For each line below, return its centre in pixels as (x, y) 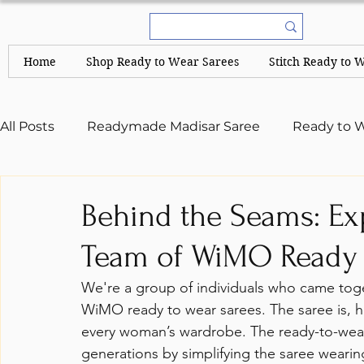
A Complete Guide (93, 192)
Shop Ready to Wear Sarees (163, 61)
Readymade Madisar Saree (173, 127)
